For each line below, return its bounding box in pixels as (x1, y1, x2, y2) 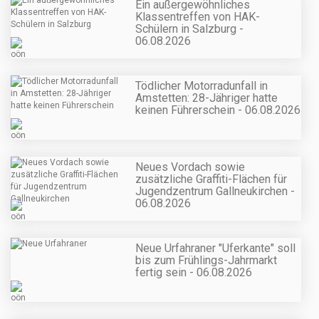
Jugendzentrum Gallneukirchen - (135, 184, 295, 199)
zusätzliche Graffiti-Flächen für (135, 172, 287, 187)
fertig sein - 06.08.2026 (135, 266, 252, 280)
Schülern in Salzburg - (135, 21, 244, 36)
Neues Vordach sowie (135, 160, 245, 174)
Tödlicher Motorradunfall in (135, 78, 268, 93)
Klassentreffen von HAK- (135, 9, 260, 23)
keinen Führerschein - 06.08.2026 (135, 103, 300, 117)
